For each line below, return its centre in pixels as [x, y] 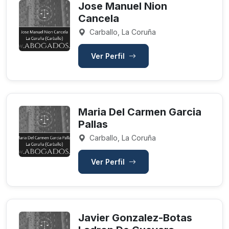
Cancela [99, 18]
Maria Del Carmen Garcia [140, 112]
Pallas [93, 124]
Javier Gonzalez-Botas [135, 218]
